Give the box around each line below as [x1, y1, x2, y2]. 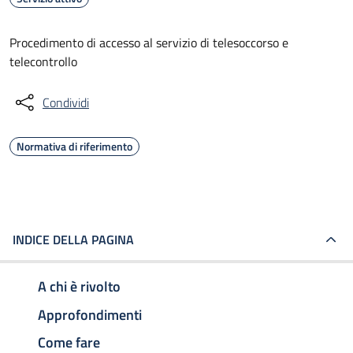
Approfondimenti [38, 303, 142, 325]
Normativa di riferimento [17, 138, 132, 154]
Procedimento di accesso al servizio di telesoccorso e [9, 33, 288, 52]
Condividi [43, 93, 89, 112]
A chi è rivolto [38, 275, 121, 297]
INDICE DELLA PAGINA [13, 230, 134, 249]
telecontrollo [9, 52, 77, 71]
